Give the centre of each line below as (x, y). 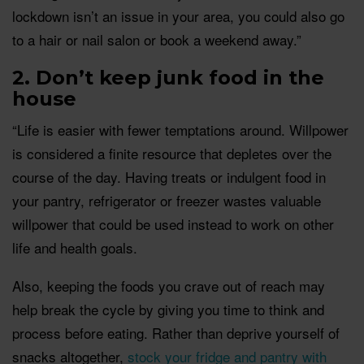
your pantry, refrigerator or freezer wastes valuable (167, 200)
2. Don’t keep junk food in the (168, 77)
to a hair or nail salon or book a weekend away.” (157, 39)
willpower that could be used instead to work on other (173, 223)
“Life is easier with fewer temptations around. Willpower (180, 129)
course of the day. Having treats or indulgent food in (169, 176)
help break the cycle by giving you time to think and (168, 309)
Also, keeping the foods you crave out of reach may (169, 285)
